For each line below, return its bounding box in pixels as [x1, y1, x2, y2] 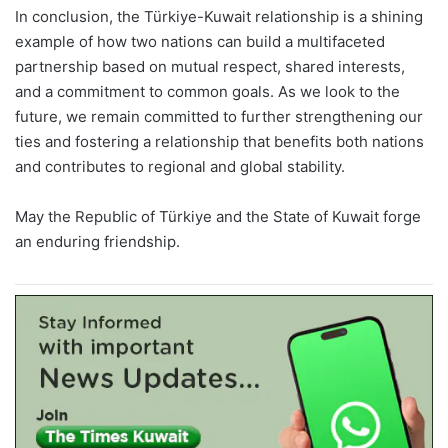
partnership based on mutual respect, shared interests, [15, 57, 405, 77]
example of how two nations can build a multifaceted [15, 32, 385, 52]
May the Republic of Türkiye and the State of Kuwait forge [15, 207, 421, 227]
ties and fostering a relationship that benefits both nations [15, 132, 424, 152]
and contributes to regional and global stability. [15, 157, 345, 177]
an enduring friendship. [15, 232, 180, 252]
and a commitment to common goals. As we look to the [15, 82, 400, 102]
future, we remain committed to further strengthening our [15, 107, 423, 127]
